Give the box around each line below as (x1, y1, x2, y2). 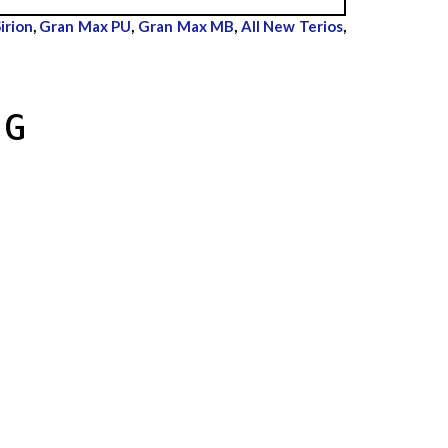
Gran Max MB (138, 16, 235, 35)
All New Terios (240, 16, 344, 35)
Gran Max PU (39, 16, 132, 35)
